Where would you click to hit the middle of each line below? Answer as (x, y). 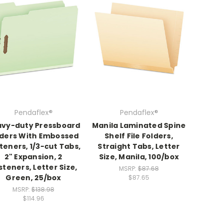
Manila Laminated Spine (139, 126)
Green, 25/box (33, 178)
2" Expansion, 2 (33, 157)
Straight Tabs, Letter (139, 147)
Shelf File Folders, (139, 136)
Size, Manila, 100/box (139, 157)
